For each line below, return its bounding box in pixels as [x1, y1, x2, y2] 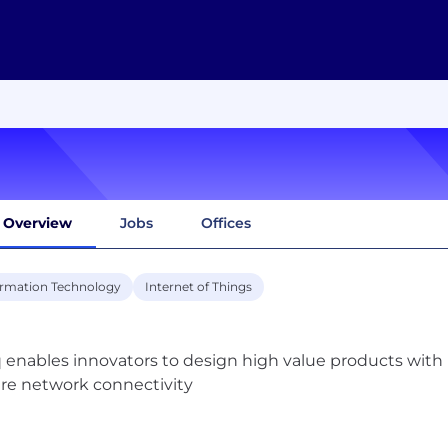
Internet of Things [145, 278, 252, 294]
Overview [3, 213, 72, 232]
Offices [201, 213, 251, 232]
